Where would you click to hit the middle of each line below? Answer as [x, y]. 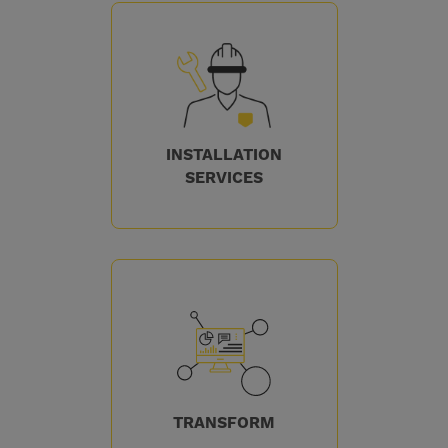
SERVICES [224, 177]
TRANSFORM [224, 423]
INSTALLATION [224, 154]
